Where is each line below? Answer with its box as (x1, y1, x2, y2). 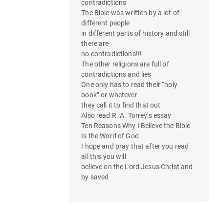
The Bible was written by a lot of (81, 8, 179, 17)
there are (81, 39, 109, 47)
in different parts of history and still (81, 29, 190, 37)
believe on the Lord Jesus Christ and (81, 162, 193, 171)
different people (81, 19, 130, 27)
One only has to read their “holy (81, 80, 177, 88)
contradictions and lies (81, 70, 152, 78)
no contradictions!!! (81, 49, 142, 58)
